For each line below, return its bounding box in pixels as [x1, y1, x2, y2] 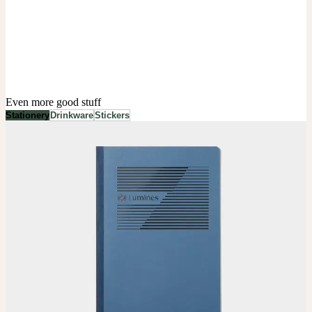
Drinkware [50, 109, 93, 120]
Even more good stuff [6, 95, 101, 108]
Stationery [6, 109, 49, 120]
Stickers [95, 109, 130, 120]
